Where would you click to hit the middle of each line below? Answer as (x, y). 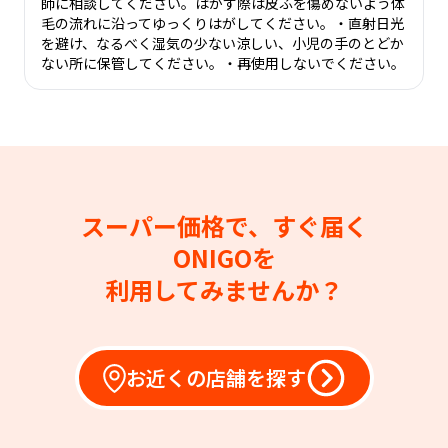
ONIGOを (224, 257)
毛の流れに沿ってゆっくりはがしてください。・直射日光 (222, 23)
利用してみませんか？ (224, 289)
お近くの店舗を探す (215, 377)
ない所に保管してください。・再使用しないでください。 (223, 63)
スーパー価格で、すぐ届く (224, 225)
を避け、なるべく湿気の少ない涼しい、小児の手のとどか (222, 43)
